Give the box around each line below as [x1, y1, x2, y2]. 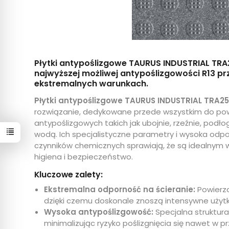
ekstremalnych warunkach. [34, 78, 149, 89]
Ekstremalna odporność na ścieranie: [44, 184, 196, 195]
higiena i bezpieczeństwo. [34, 151, 133, 162]
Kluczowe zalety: [34, 169, 103, 180]
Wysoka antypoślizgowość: [44, 207, 154, 217]
